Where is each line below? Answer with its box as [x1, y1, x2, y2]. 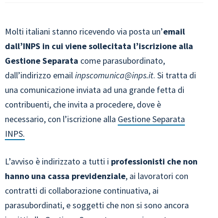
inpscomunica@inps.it [75, 70, 153, 81]
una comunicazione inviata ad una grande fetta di [5, 84, 184, 95]
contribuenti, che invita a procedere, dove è [5, 99, 161, 110]
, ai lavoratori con [126, 170, 188, 182]
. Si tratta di [153, 70, 196, 81]
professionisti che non [109, 156, 198, 167]
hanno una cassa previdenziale [5, 170, 126, 182]
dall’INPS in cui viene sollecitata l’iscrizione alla [5, 40, 193, 52]
